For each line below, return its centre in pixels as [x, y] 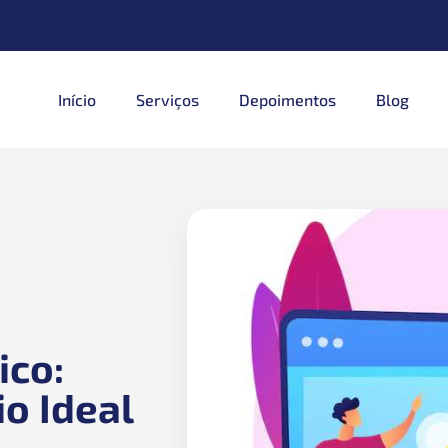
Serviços [168, 99]
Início [77, 99]
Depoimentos [288, 99]
